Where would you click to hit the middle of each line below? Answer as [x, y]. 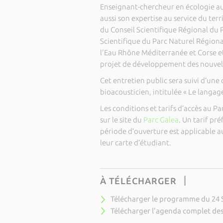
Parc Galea [161, 120]
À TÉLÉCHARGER [138, 181]
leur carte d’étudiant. [135, 143]
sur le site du [121, 120]
